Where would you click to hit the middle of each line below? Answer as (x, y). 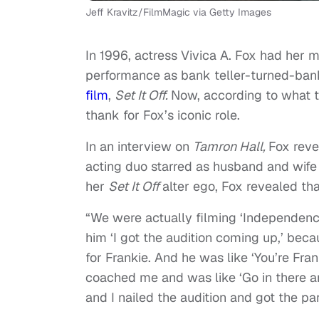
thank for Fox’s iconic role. (163, 115)
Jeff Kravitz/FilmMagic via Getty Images (178, 12)
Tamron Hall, (231, 146)
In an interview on (139, 146)
